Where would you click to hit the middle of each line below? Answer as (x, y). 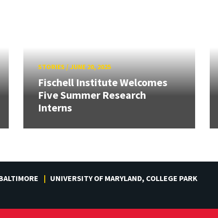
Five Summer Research (92, 95)
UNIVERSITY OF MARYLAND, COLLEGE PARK (124, 178)
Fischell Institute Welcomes (102, 82)
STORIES (51, 67)
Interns (55, 107)
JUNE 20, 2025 (90, 67)
